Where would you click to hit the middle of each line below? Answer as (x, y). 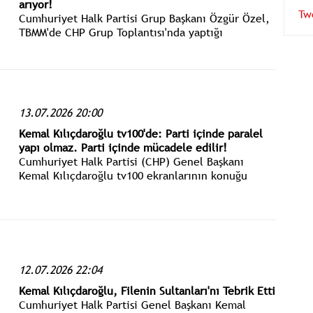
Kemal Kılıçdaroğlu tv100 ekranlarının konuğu (133, 175)
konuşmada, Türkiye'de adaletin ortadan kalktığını (145, 46)
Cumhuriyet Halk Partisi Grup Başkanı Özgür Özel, (144, 18)
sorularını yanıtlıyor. (70, 217)
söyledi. (38, 60)
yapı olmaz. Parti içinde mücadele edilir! (123, 147)
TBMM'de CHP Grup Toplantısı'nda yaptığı (121, 32)
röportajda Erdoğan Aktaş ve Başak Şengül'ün (131, 203)
